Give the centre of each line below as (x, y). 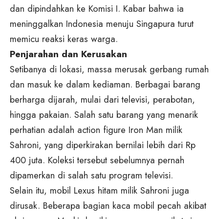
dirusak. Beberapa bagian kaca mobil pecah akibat (108, 206)
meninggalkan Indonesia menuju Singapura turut (102, 24)
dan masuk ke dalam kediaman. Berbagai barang (105, 85)
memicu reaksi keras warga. (64, 39)
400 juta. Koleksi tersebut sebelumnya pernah (97, 160)
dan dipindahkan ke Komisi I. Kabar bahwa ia (97, 9)
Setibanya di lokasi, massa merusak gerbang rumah (109, 69)
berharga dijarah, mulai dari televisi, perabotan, (102, 100)
